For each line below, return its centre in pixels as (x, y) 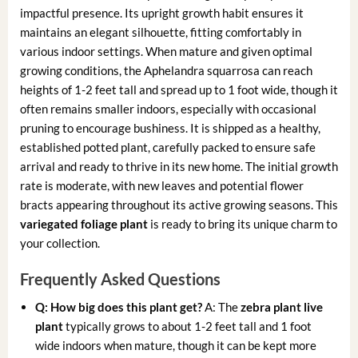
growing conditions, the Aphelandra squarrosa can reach (166, 71)
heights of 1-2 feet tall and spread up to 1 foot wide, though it (179, 90)
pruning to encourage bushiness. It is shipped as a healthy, (170, 128)
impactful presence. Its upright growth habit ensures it (161, 13)
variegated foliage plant (84, 224)
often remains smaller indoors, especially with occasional (168, 109)
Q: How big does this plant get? (119, 306)
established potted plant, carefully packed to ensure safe (167, 147)
